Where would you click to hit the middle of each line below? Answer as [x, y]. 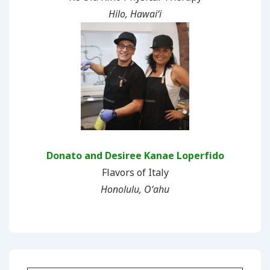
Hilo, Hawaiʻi [135, 14]
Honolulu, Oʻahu [135, 189]
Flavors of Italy [135, 172]
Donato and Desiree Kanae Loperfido [135, 155]
